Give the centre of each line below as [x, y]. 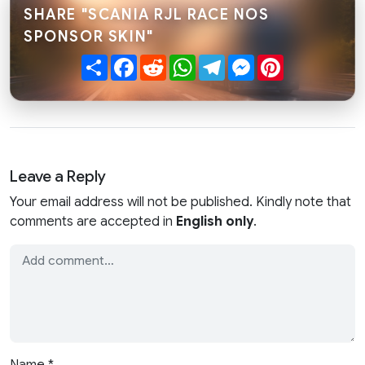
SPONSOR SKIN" [89, 37]
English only [215, 222]
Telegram [253, 62]
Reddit [186, 62]
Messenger [289, 62]
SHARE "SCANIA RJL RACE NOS [147, 15]
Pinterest [311, 62]
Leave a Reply [58, 176]
